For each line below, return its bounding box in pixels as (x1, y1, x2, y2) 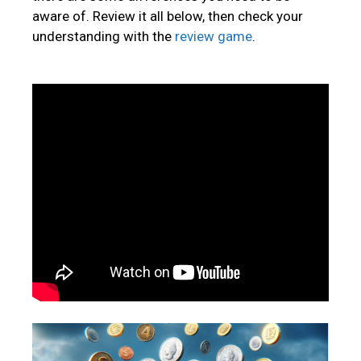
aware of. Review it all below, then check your (32, 8, 303, 25)
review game (175, 28, 252, 45)
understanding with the (32, 28, 175, 45)
